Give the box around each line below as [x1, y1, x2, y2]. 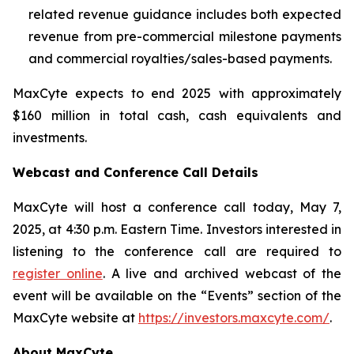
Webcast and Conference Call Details [13, 164, 258, 180]
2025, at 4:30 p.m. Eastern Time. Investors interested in [13, 221, 341, 237]
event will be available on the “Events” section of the [13, 288, 341, 303]
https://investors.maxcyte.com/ [138, 310, 330, 326]
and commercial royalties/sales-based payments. [28, 51, 332, 66]
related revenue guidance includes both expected [28, 6, 341, 22]
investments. [13, 130, 87, 145]
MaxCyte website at [13, 310, 138, 326]
